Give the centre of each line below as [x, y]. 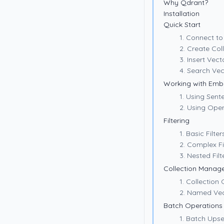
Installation [181, 13]
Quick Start [182, 24]
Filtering [176, 120]
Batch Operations [193, 205]
